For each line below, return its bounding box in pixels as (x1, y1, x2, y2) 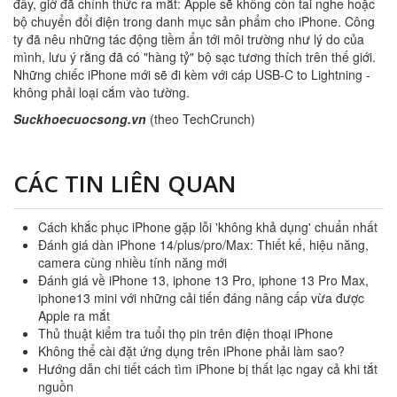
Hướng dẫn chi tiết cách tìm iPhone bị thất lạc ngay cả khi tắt (38, 360, 378, 378)
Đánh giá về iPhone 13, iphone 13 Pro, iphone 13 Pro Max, (38, 271, 369, 290)
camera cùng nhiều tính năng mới (38, 253, 227, 272)
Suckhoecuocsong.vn (13, 110, 146, 128)
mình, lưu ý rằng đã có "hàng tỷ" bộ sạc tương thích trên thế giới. (13, 48, 376, 66)
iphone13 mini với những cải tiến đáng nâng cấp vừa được (38, 289, 364, 307)
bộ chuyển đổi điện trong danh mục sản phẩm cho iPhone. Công (13, 12, 375, 31)
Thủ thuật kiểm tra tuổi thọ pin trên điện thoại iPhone (38, 324, 333, 343)
